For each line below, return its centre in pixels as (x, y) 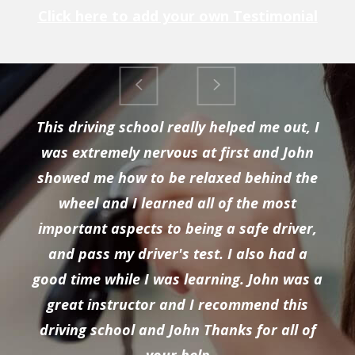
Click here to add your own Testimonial (177, 16)
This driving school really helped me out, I (177, 127)
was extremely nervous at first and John (177, 152)
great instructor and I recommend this (177, 304)
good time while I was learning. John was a (177, 279)
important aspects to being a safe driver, (177, 228)
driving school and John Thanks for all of (177, 330)
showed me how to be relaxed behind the (177, 177)
